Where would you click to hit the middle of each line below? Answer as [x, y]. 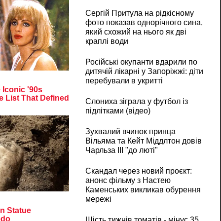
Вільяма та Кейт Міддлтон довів [143, 141]
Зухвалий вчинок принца [130, 132]
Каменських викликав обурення [143, 190]
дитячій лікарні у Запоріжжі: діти [144, 72]
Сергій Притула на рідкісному [139, 13]
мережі [98, 199]
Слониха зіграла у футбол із [136, 102]
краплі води [107, 41]
